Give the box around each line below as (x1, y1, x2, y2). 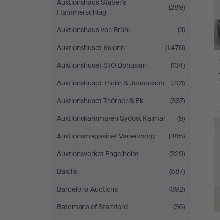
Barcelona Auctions (57, 185, 118, 193)
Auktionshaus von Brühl (57, 26, 130, 34)
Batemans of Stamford (57, 202, 128, 211)
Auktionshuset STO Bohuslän (57, 61, 147, 70)
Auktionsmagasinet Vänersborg (57, 132, 155, 140)
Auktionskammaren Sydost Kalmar (57, 114, 165, 123)
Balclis (57, 167, 77, 176)
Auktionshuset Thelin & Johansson (57, 79, 164, 87)
